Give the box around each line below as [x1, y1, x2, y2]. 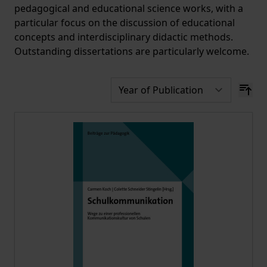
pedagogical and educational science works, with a [14, 2, 243, 15]
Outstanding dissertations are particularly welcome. [14, 45, 249, 58]
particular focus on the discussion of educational [14, 16, 235, 29]
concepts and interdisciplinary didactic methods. [14, 30, 233, 44]
